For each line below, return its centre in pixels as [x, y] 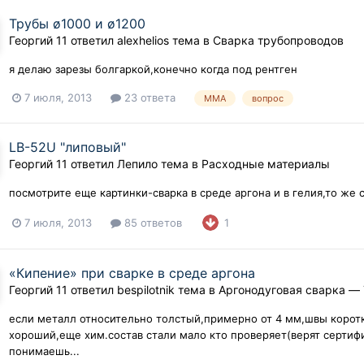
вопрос [268, 99]
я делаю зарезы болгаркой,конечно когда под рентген [154, 69]
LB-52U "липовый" [68, 147]
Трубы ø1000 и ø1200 [78, 24]
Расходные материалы [266, 164]
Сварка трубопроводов [279, 41]
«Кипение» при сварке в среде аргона [132, 273]
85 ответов [152, 222]
